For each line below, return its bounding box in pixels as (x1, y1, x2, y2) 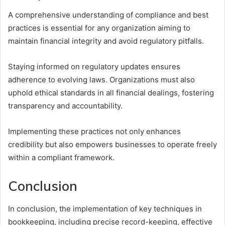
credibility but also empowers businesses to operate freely (8, 140, 217, 150)
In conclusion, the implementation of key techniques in (8, 203, 202, 213)
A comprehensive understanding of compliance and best (8, 10, 208, 20)
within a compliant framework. (8, 153, 115, 163)
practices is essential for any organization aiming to (8, 23, 190, 33)
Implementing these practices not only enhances (8, 127, 181, 137)
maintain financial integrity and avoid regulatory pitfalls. (8, 36, 204, 46)
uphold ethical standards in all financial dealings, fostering (8, 88, 214, 98)
